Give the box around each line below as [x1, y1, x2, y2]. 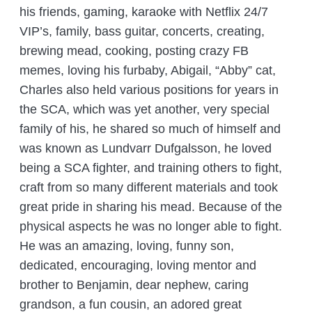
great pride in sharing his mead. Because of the [19, 200, 283, 214]
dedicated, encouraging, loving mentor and [19, 258, 257, 273]
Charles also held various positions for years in [19, 83, 279, 97]
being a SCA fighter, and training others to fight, [19, 161, 283, 175]
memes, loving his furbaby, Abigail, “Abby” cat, [19, 63, 276, 78]
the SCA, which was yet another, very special [19, 102, 270, 117]
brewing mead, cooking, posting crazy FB [19, 44, 249, 58]
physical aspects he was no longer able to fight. [19, 219, 283, 234]
